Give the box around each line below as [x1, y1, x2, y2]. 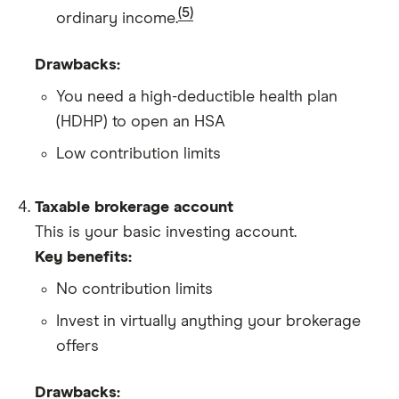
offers [56, 338, 99, 354]
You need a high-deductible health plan [56, 88, 338, 105]
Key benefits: [35, 248, 132, 265]
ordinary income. [56, 10, 178, 27]
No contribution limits [56, 281, 213, 297]
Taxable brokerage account [35, 199, 233, 216]
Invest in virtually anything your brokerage [56, 313, 361, 330]
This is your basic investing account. [35, 224, 297, 240]
